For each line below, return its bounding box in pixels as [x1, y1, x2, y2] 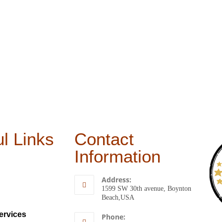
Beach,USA [101, 194, 134, 202]
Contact [74, 129, 134, 149]
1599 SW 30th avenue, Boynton [101, 185, 191, 193]
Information [74, 147, 161, 166]
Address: [101, 175, 131, 185]
